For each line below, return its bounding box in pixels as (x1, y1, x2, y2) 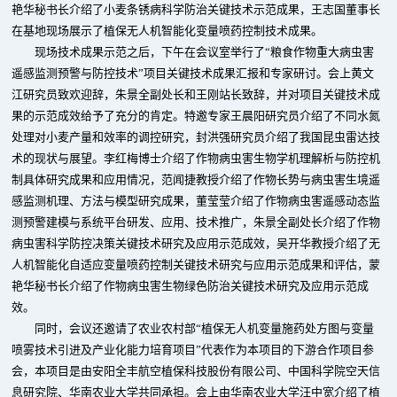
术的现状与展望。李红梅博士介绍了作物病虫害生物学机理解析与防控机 (12, 152, 381, 165)
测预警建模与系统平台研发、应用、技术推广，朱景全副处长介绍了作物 (12, 215, 381, 229)
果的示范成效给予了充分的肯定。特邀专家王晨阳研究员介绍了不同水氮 (12, 109, 381, 122)
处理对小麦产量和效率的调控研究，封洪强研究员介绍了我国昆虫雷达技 (12, 130, 381, 144)
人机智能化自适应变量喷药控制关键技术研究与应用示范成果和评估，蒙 (12, 258, 381, 271)
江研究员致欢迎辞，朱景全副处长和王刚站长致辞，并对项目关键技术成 (12, 88, 381, 101)
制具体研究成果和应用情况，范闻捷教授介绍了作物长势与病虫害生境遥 (12, 173, 381, 186)
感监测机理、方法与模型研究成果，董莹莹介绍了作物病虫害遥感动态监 (12, 194, 381, 207)
